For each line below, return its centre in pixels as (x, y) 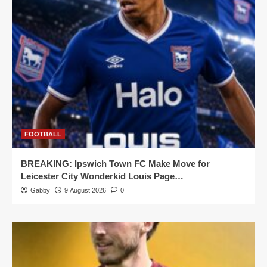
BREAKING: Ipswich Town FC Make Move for (115, 163)
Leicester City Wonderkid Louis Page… (102, 176)
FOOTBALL (43, 134)
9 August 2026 (85, 190)
